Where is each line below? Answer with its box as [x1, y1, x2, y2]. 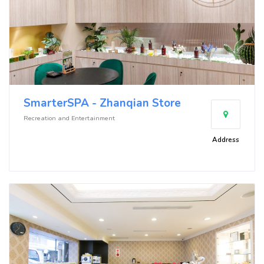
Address [212, 134, 239, 144]
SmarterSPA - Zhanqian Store [24, 95, 181, 111]
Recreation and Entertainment [24, 113, 115, 123]
